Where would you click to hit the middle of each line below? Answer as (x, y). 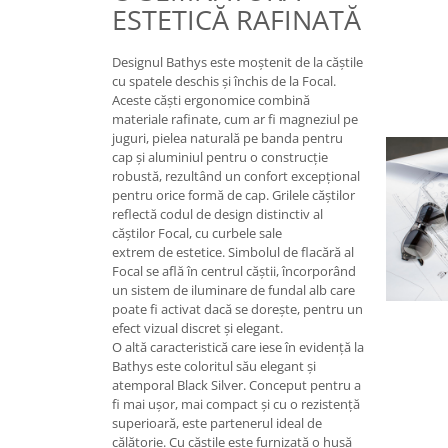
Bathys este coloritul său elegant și (214, 366)
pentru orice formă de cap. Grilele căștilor (233, 195)
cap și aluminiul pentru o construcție (220, 157)
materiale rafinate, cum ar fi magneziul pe (235, 119)
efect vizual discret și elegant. (197, 328)
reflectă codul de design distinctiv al (217, 214)
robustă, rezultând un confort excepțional (236, 176)
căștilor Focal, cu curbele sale (197, 233)
